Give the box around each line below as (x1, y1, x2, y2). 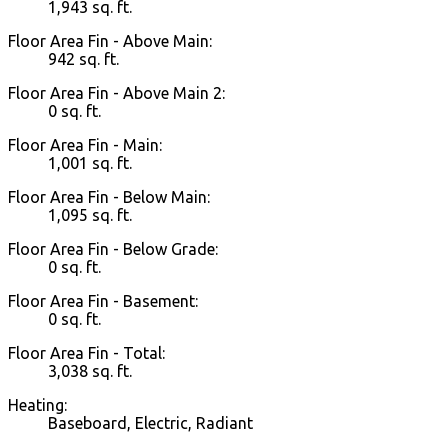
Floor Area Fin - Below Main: (8, 188, 210, 207)
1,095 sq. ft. (48, 206, 132, 225)
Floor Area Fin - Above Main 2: (8, 84, 225, 103)
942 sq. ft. (48, 50, 119, 69)
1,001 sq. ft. (48, 154, 132, 173)
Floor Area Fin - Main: (8, 136, 162, 155)
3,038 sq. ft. (48, 362, 132, 381)
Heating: (8, 396, 67, 415)
